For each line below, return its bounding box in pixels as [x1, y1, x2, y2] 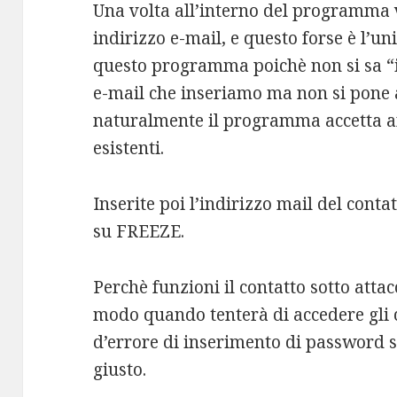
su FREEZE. [93, 220, 185, 244]
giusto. [93, 358, 147, 381]
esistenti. [93, 136, 165, 160]
